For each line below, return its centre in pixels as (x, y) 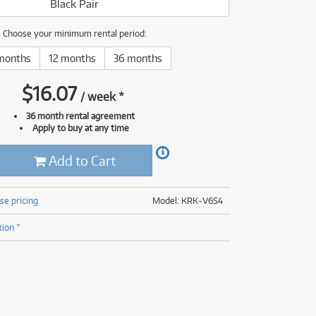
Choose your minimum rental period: (74, 33)
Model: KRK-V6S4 (187, 200)
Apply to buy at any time (80, 128)
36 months (138, 58)
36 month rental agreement (81, 116)
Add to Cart (80, 160)
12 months (72, 58)
